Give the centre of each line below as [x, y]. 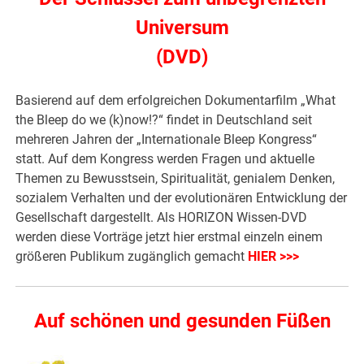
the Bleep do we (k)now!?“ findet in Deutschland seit [164, 119]
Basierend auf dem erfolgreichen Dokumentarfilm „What [176, 100]
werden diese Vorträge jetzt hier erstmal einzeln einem [169, 236]
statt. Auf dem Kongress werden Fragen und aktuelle [165, 158]
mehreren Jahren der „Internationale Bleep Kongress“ [167, 139]
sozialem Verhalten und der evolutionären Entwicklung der [182, 197]
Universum [182, 27]
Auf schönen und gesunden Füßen [182, 321]
